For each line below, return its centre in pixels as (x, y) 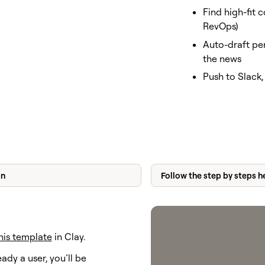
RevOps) (221, 26)
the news (222, 58)
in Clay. (70, 236)
